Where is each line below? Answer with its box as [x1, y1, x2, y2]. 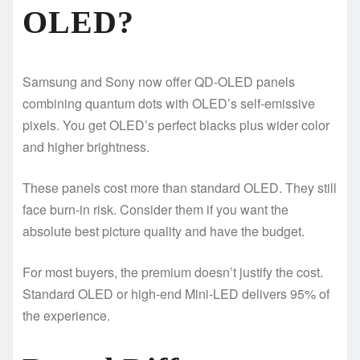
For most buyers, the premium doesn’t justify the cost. [22, 262, 323, 281]
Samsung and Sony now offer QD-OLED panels [22, 72, 295, 91]
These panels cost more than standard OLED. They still [22, 178, 337, 197]
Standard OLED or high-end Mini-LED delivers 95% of [22, 284, 329, 303]
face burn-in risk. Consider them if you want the [22, 199, 288, 219]
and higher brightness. [22, 137, 149, 156]
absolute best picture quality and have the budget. [22, 221, 305, 240]
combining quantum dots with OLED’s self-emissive [22, 93, 315, 112]
